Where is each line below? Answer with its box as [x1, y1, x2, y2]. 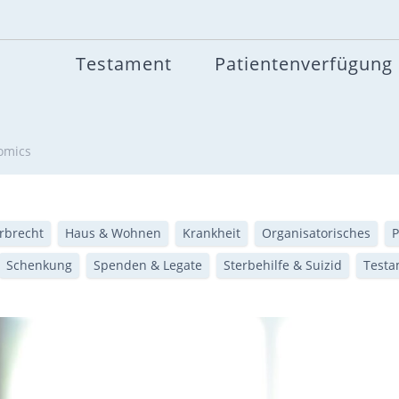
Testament [76, 52, 172, 77]
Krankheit [182, 224, 240, 241]
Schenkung [5, 256, 72, 273]
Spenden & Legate [93, 256, 202, 273]
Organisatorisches [261, 224, 370, 241]
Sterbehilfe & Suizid [223, 256, 342, 273]
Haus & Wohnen [64, 224, 161, 241]
